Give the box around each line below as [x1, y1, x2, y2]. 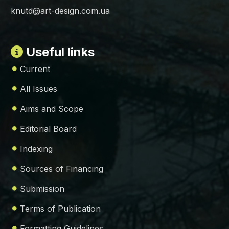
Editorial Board [20, 124, 77, 134]
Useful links [23, 44, 95, 60]
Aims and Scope [20, 104, 83, 114]
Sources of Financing [20, 164, 103, 174]
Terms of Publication [20, 203, 101, 214]
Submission [20, 184, 64, 194]
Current [20, 64, 50, 75]
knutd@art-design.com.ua [11, 6, 110, 16]
